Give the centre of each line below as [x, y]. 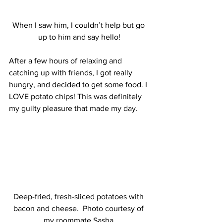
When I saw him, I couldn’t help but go [79, 25]
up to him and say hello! [79, 37]
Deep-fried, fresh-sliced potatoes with [79, 197]
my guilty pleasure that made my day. [73, 108]
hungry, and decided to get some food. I [79, 84]
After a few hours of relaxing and [66, 60]
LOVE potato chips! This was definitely [76, 96]
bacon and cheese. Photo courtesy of [79, 209]
